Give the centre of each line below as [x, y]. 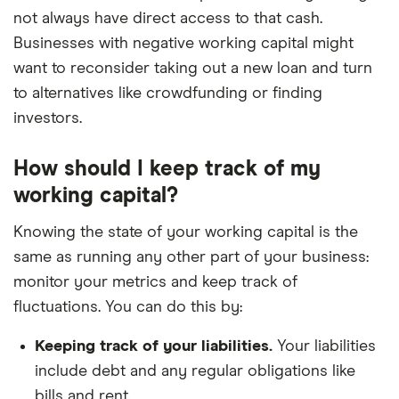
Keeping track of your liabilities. [156, 346]
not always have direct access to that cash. [168, 19]
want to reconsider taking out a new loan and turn [193, 69]
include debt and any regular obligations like [195, 371]
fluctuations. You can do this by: [128, 307]
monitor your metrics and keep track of [155, 282]
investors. [48, 118]
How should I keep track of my [167, 169]
